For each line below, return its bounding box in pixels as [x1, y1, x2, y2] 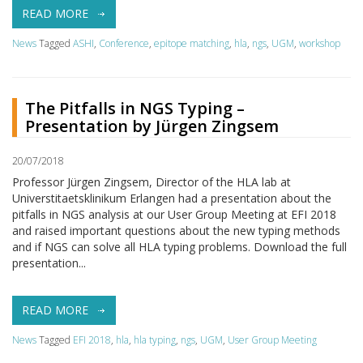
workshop [299, 36, 340, 50]
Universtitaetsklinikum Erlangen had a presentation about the [12, 190, 331, 206]
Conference [99, 36, 149, 50]
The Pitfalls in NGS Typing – [25, 96, 245, 119]
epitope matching [154, 36, 229, 50]
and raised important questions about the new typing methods [12, 222, 340, 238]
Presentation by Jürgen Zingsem [25, 114, 279, 137]
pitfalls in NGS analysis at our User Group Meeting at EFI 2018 [12, 206, 336, 222]
